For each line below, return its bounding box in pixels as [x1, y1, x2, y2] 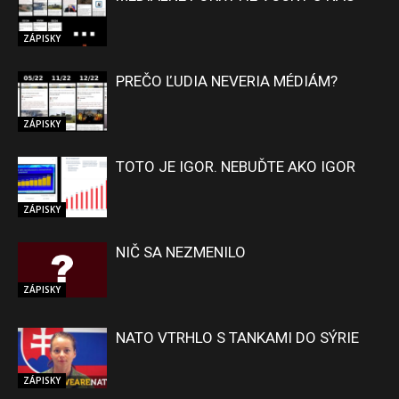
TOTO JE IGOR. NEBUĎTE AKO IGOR [116, 157, 355, 175]
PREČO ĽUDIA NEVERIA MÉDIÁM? [116, 71, 338, 90]
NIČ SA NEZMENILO [116, 242, 246, 261]
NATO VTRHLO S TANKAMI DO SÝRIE [116, 328, 359, 346]
